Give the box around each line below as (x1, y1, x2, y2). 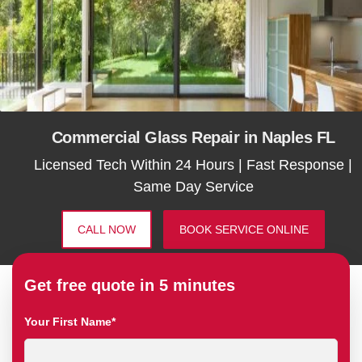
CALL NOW (78, 223, 136, 237)
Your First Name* (24, 315, 116, 329)
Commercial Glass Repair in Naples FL (51, 128, 335, 146)
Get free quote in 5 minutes (24, 276, 235, 295)
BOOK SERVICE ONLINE (179, 223, 309, 237)
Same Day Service (133, 179, 254, 196)
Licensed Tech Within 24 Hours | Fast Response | (34, 157, 352, 174)
